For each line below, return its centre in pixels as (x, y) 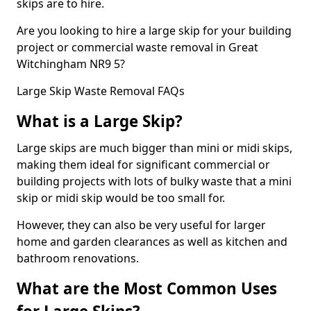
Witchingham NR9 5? (72, 64)
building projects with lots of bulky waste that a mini (154, 181)
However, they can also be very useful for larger (141, 225)
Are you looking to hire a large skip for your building (154, 30)
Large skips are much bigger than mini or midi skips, (154, 148)
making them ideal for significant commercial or (143, 164)
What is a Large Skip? (100, 121)
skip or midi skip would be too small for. (121, 197)
